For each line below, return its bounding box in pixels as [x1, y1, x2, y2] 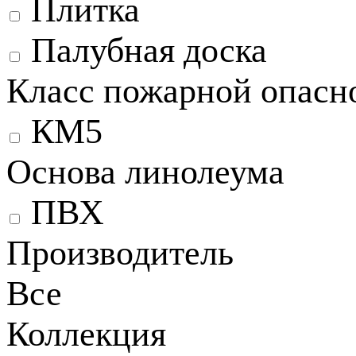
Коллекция [6, 315, 166, 354]
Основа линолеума [6, 153, 284, 192]
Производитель [6, 234, 234, 273]
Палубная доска [31, 31, 267, 71]
